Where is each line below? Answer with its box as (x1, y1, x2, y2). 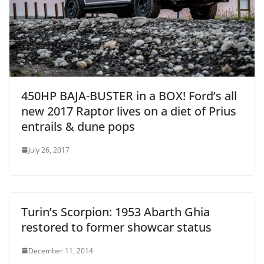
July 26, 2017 (28, 144, 70, 155)
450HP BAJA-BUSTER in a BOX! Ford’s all (21, 87, 237, 104)
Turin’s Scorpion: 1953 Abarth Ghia (21, 203, 210, 220)
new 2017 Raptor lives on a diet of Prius (21, 103, 236, 119)
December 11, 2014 (28, 245, 93, 256)
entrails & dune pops (21, 118, 135, 134)
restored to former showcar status (21, 219, 212, 235)
